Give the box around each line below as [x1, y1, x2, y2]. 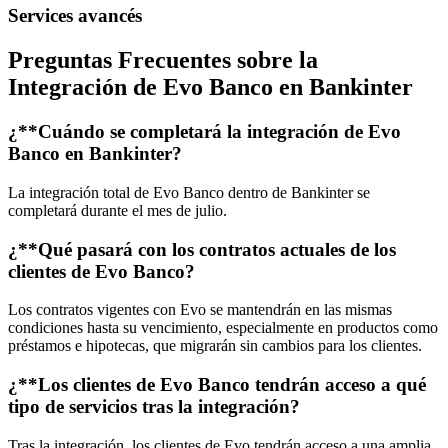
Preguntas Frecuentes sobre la [8, 47, 318, 74]
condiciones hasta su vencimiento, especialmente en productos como [8, 319, 438, 337]
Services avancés [8, 5, 142, 27]
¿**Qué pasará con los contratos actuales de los [8, 238, 396, 260]
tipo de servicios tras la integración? [8, 395, 300, 417]
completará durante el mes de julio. [8, 201, 227, 219]
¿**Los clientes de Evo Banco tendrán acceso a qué [8, 373, 426, 395]
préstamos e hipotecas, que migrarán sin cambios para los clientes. [8, 337, 422, 355]
